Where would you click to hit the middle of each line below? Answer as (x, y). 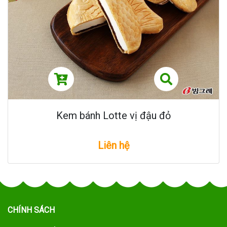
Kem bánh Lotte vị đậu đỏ (113, 115)
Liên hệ (113, 145)
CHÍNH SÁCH (31, 210)
